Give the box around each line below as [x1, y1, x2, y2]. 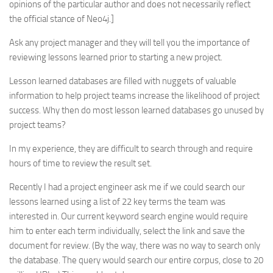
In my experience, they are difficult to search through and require [9, 143, 253, 154]
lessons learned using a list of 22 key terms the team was [9, 196, 225, 207]
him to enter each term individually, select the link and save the [9, 225, 245, 236]
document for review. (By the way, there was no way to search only [9, 240, 260, 251]
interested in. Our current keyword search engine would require [9, 211, 248, 222]
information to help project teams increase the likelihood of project [9, 90, 260, 101]
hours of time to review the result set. [9, 158, 152, 169]
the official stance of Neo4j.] [9, 13, 114, 24]
